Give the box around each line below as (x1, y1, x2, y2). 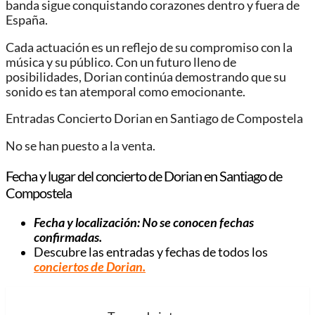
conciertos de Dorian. (34, 259, 146, 275)
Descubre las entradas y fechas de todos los (34, 245, 268, 260)
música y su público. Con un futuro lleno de (6, 54, 236, 70)
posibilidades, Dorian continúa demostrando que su (6, 69, 286, 84)
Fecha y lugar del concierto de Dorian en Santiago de (6, 167, 282, 185)
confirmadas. (34, 230, 102, 245)
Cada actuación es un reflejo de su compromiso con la (6, 39, 292, 55)
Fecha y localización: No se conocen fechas (34, 215, 254, 231)
